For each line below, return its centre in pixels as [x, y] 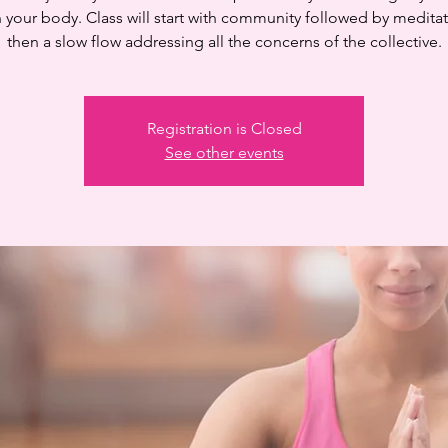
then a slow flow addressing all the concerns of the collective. [224, 41]
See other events [224, 152]
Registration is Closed [224, 128]
